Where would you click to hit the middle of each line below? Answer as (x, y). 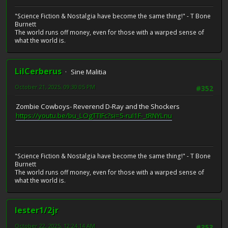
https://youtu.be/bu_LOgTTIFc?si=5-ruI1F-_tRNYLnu (94, 115)
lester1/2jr (37, 210)
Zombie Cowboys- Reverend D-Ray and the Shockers (98, 106)
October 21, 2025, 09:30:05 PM (55, 87)
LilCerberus (38, 72)
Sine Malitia (89, 72)
